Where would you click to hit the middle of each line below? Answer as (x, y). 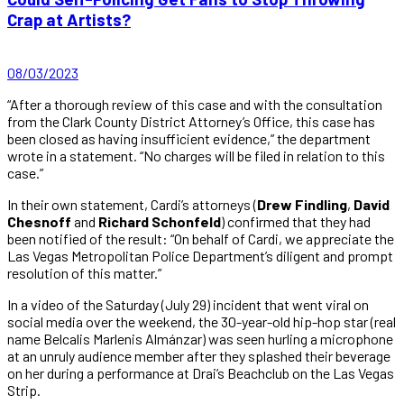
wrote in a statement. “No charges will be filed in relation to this (196, 155)
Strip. (24, 390)
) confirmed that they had (296, 221)
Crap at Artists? (69, 20)
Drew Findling (302, 204)
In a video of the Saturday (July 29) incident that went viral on (188, 304)
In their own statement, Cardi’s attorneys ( (132, 204)
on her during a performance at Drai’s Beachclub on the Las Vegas (201, 372)
